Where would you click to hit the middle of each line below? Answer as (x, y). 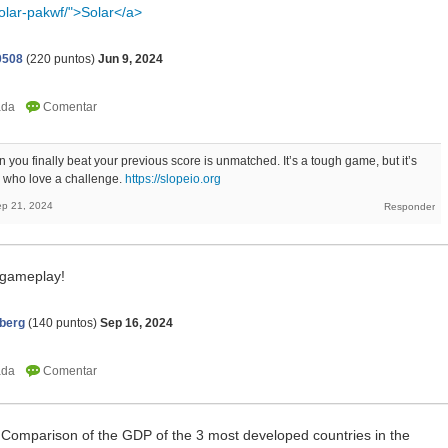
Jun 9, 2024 (130, 58)
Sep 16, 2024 (136, 322)
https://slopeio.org (173, 178)
